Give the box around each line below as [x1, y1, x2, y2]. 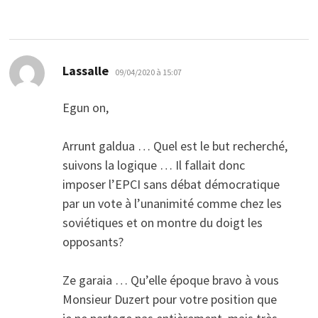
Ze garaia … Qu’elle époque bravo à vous [62, 272, 279, 289]
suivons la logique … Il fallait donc [62, 157, 245, 174]
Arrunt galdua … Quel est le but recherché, [62, 138, 287, 155]
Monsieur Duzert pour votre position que [62, 291, 277, 308]
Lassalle [62, 62, 109, 79]
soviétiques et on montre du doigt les [62, 214, 263, 231]
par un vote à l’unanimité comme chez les [62, 195, 282, 212]
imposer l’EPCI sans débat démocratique [62, 176, 280, 193]
